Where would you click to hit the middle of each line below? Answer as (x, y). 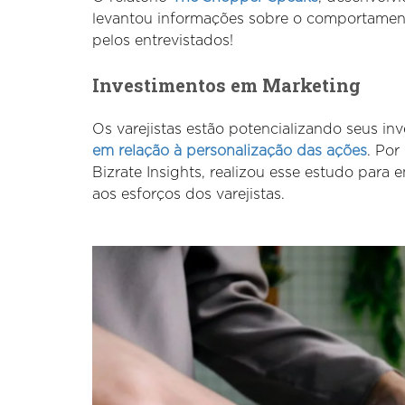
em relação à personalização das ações (230, 151)
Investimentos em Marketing (226, 85)
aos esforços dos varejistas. (188, 194)
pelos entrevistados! (163, 40)
